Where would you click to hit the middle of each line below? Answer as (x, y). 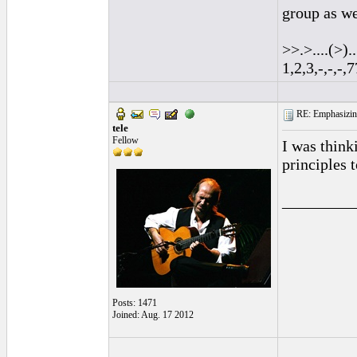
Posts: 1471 (135, 303)
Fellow (126, 140)
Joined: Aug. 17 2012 (153, 315)
